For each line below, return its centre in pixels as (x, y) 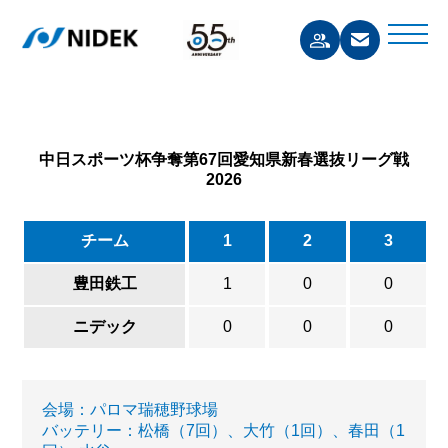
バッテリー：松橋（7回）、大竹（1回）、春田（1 (224, 430)
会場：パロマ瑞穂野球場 (130, 409)
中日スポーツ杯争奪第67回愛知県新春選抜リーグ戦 (224, 159)
